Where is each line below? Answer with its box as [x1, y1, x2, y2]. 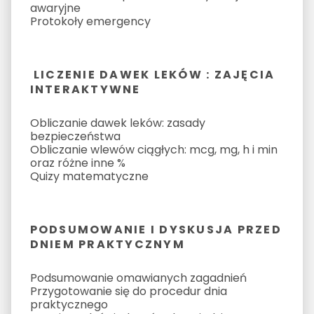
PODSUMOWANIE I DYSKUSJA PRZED [29, 221, 282, 238]
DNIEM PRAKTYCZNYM [29, 235, 185, 252]
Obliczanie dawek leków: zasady [29, 114, 205, 131]
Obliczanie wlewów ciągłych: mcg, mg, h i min [29, 141, 278, 158]
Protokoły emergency [29, 13, 151, 29]
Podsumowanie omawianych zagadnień [29, 269, 247, 286]
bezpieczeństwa [29, 128, 121, 144]
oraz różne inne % [29, 154, 125, 171]
